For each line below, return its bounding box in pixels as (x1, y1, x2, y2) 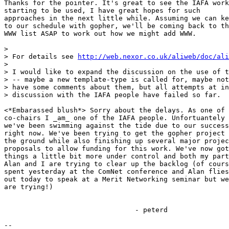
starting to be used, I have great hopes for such (4, 7, 200, 15)
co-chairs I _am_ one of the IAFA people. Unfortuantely (4, 114, 225, 122)
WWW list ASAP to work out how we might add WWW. (4, 30, 200, 38)
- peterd (4, 206, 135, 214)
